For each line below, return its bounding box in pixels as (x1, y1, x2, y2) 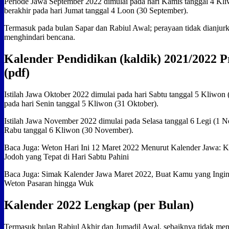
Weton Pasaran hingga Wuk (4, 179, 94, 188)
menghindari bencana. (4, 33, 75, 42)
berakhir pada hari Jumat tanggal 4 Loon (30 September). (4, 6, 188, 15)
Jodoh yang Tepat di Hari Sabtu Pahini (4, 152, 129, 162)
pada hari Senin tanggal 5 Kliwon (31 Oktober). (4, 99, 158, 108)
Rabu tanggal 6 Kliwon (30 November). (4, 126, 133, 135)
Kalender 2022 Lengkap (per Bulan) (4, 198, 194, 212)
